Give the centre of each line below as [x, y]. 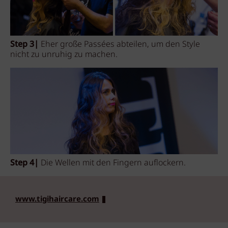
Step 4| [25, 163]
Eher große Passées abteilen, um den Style [119, 44]
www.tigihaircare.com [57, 199]
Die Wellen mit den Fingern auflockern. [113, 163]
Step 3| [24, 44]
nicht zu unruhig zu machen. [65, 54]
